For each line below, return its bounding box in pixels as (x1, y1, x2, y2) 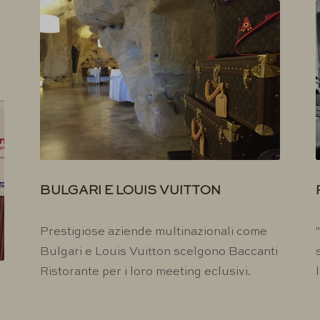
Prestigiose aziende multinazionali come (39, 226, 267, 239)
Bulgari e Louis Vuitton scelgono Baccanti (39, 246, 278, 259)
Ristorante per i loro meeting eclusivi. (39, 266, 251, 279)
